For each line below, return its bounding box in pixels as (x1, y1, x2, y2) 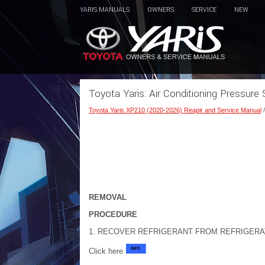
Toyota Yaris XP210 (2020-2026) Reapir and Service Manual (88, 106, 261, 114)
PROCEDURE (88, 210, 137, 219)
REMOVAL (88, 193, 127, 202)
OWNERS (147, 5, 174, 14)
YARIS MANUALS (79, 5, 130, 14)
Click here (88, 247, 125, 256)
